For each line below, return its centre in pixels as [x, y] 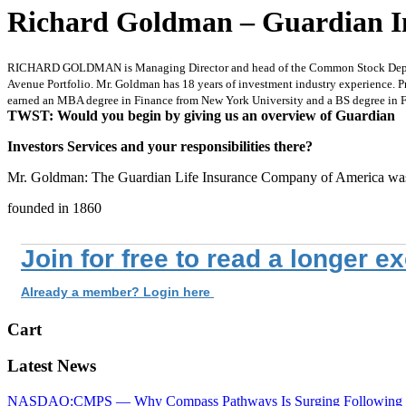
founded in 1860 [54, 208]
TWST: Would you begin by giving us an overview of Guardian [201, 115]
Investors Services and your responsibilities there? [160, 146]
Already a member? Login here [117, 291]
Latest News [52, 366]
